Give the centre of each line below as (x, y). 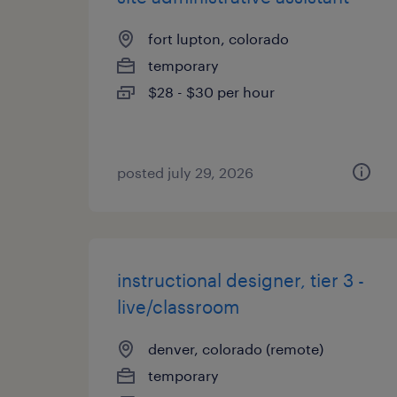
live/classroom (178, 307)
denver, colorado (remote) (236, 349)
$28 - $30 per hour (211, 92)
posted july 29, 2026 (185, 172)
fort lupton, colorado (218, 39)
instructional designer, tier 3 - (241, 280)
